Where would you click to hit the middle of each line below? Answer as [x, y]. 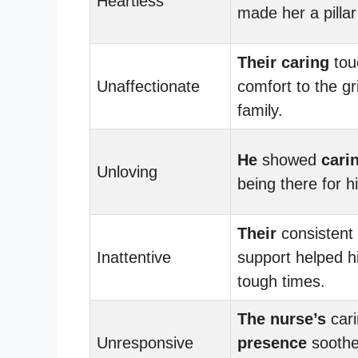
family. [260, 110]
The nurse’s [282, 318]
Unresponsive [145, 342]
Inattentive [134, 257]
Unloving [127, 171]
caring [305, 62]
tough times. [281, 281]
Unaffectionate [148, 86]
